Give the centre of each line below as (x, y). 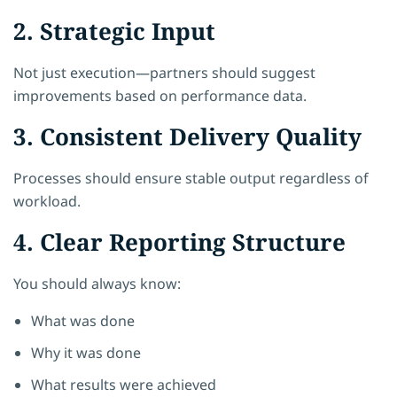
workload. (47, 201)
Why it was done (86, 352)
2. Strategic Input (114, 31)
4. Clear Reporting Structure (179, 241)
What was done (83, 320)
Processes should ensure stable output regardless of (191, 178)
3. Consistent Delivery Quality (187, 136)
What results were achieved (124, 384)
